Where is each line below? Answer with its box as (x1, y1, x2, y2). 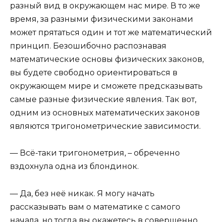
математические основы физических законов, (10, 55, 204, 64)
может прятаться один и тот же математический (10, 28, 212, 38)
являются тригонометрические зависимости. (10, 121, 201, 131)
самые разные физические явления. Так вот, (10, 95, 196, 105)
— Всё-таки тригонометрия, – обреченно (10, 148, 180, 158)
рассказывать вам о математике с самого (10, 202, 180, 212)
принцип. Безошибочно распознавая (10, 41, 166, 51)
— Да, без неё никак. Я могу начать (10, 188, 155, 198)
